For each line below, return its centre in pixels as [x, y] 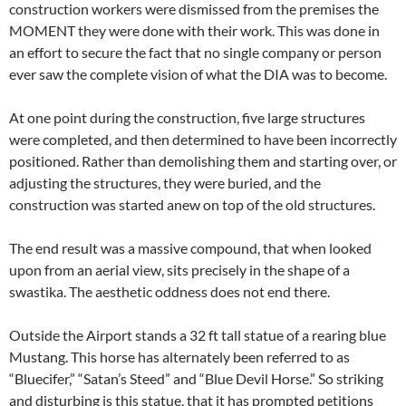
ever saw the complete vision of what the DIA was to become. [198, 74]
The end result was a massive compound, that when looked [190, 248]
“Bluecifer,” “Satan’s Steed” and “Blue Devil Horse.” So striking [196, 379]
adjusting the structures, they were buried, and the [165, 183]
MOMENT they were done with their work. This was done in [194, 31]
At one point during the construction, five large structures [187, 118]
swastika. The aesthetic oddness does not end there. [169, 292]
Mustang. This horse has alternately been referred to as [179, 357]
